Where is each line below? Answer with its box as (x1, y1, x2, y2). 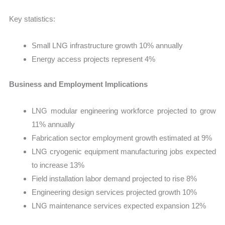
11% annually (32, 120, 75, 129)
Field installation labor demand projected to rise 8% (32, 174, 197, 183)
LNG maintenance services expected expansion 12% (32, 201, 206, 210)
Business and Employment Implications (9, 79, 148, 88)
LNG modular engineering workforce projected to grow (32, 106, 216, 116)
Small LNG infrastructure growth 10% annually (32, 41, 183, 50)
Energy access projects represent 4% (32, 55, 156, 64)
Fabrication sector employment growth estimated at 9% (32, 134, 212, 143)
